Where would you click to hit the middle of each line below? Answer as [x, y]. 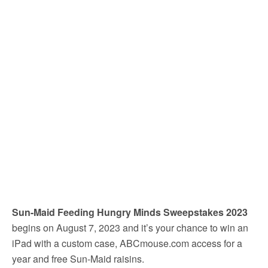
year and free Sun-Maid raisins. [78, 259]
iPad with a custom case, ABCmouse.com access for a [127, 243]
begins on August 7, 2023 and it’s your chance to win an [130, 228]
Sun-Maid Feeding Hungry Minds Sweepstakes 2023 [130, 212]
